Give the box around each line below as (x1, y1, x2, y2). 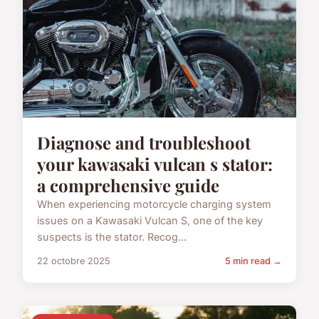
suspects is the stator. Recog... (37, 230, 187, 243)
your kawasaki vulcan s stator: (37, 152, 273, 175)
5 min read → (225, 255, 282, 266)
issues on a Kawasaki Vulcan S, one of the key (37, 214, 263, 226)
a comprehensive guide (37, 173, 219, 197)
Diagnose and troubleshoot (37, 130, 251, 154)
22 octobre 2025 (37, 255, 110, 266)
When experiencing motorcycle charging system (37, 197, 271, 210)
